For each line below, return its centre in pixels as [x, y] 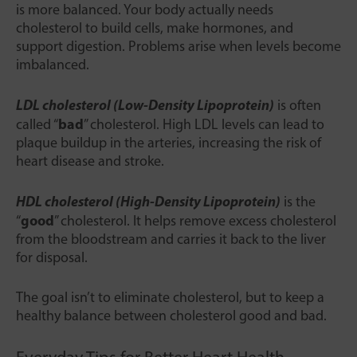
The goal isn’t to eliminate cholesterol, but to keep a [170, 298]
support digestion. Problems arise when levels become [178, 47]
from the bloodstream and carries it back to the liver [171, 239]
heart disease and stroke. [90, 161]
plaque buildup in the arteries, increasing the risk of [169, 143]
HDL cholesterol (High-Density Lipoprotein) [148, 202]
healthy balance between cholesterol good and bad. [171, 316]
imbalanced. [53, 65]
